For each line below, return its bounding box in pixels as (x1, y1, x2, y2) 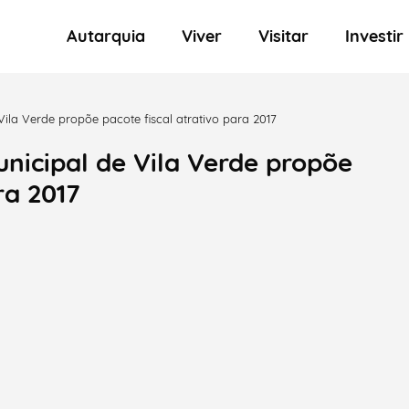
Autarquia (77, 26, 145, 47)
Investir (349, 26, 404, 47)
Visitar (268, 26, 309, 47)
